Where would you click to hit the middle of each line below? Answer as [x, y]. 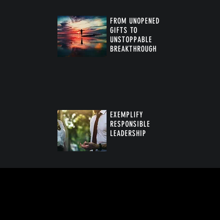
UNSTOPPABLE [131, 40]
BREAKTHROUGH [133, 49]
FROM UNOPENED [135, 21]
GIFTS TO [124, 30]
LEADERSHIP [128, 134]
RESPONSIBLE [130, 124]
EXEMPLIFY [127, 115]
